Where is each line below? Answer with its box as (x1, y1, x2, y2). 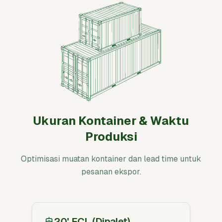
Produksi (85, 130, 137, 143)
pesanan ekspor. (81, 167, 141, 176)
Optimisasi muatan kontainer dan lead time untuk (21, 154, 201, 164)
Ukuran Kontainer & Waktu (33, 114, 189, 127)
